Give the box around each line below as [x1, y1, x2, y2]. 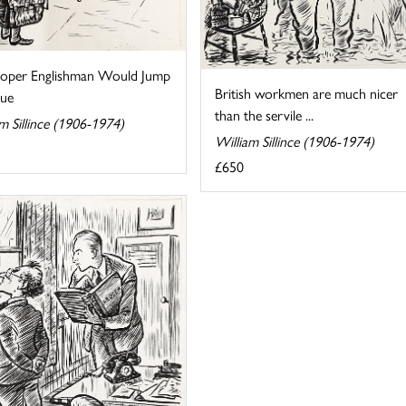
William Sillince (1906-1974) [214, 130, 374, 152]
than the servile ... [214, 104, 314, 126]
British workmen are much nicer [214, 82, 398, 104]
